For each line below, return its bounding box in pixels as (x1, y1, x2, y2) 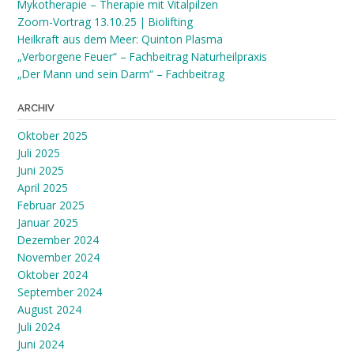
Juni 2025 (17, 163, 64, 179)
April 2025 (17, 180, 68, 196)
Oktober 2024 (17, 267, 88, 283)
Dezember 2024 (17, 232, 99, 248)
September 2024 (17, 284, 102, 300)
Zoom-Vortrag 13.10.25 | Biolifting (17, 14, 193, 30)
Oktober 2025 (17, 128, 88, 144)
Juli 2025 (17, 145, 60, 161)
